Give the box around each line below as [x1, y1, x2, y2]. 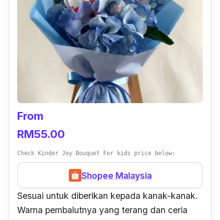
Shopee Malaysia [81, 170, 152, 181]
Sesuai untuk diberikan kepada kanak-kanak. [17, 191, 198, 201]
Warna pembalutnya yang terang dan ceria [17, 205, 188, 216]
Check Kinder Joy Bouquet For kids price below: [17, 150, 175, 157]
